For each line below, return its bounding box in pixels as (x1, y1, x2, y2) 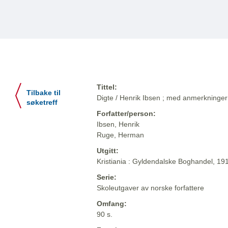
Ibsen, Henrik (97, 120, 139, 129)
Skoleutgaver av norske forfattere (97, 184, 204, 192)
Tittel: (97, 83, 117, 92)
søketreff (26, 99, 58, 107)
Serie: (97, 173, 117, 182)
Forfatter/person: (97, 109, 156, 118)
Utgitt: (97, 147, 119, 155)
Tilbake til (26, 89, 61, 97)
